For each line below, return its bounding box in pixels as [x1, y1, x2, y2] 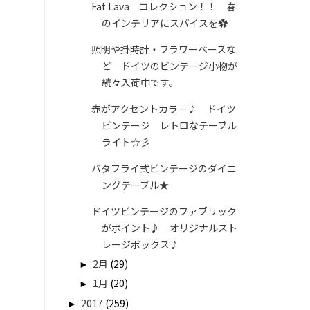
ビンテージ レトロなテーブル [101, 118, 237, 133]
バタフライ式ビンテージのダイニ [91, 161, 237, 176]
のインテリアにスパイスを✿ [101, 16, 228, 30]
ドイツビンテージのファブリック [91, 204, 237, 219]
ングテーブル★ [101, 178, 169, 192]
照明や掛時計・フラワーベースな [91, 42, 236, 57]
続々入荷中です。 [101, 75, 179, 90]
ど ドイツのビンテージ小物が [101, 59, 237, 73]
